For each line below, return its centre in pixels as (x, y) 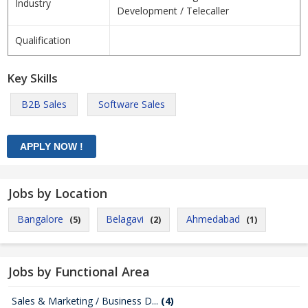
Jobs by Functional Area (79, 272)
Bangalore (40, 219)
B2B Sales (44, 104)
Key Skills (32, 78)
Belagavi (125, 219)
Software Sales (132, 104)
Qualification (43, 40)
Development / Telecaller (173, 11)
